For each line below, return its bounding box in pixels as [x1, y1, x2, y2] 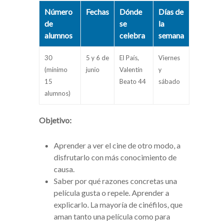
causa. [54, 164, 74, 174]
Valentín [119, 66, 143, 74]
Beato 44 [119, 77, 146, 86]
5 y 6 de [86, 54, 109, 62]
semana [158, 31, 184, 40]
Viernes [158, 54, 180, 62]
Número [44, 7, 73, 17]
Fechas [86, 7, 109, 17]
